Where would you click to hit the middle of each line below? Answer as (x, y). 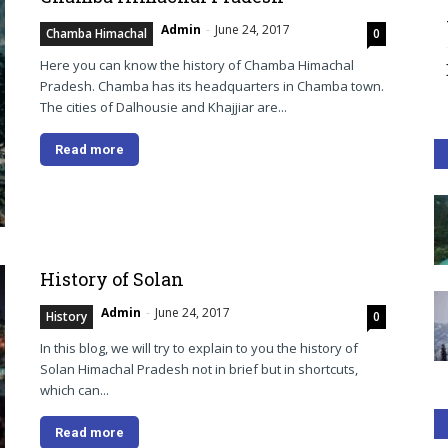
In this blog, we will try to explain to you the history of (199, 348)
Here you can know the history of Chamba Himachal (197, 65)
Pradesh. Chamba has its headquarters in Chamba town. (212, 86)
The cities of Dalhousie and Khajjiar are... (163, 107)
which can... (74, 390)
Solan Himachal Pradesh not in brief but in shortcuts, (199, 369)
